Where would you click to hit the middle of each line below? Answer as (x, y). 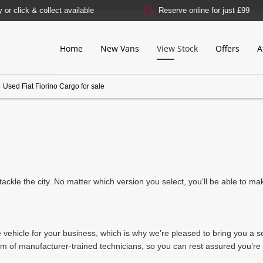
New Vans (120, 48)
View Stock (177, 48)
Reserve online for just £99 (187, 10)
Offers (227, 48)
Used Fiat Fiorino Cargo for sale (54, 86)
